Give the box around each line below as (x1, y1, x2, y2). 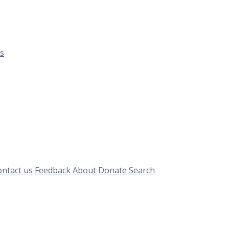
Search (129, 164, 155, 176)
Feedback (35, 164, 71, 176)
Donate (98, 164, 127, 176)
